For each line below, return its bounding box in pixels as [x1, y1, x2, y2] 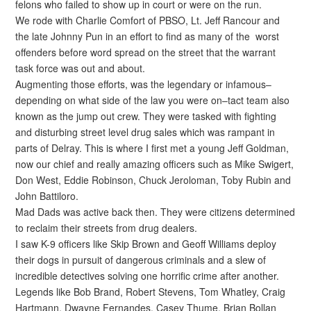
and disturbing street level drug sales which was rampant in [15, 125, 276, 140]
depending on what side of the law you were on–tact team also [15, 93, 290, 108]
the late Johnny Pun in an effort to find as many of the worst [15, 29, 280, 44]
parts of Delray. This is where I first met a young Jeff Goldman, [15, 141, 289, 155]
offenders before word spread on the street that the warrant [15, 45, 276, 60]
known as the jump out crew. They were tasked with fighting [15, 109, 277, 124]
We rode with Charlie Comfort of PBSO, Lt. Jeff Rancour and [15, 13, 280, 28]
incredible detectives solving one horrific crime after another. [15, 269, 280, 283]
